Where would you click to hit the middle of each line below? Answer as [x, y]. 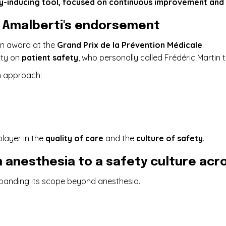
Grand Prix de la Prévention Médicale [130, 45]
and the [120, 138]
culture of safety [169, 138]
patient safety [50, 58]
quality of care [74, 138]
